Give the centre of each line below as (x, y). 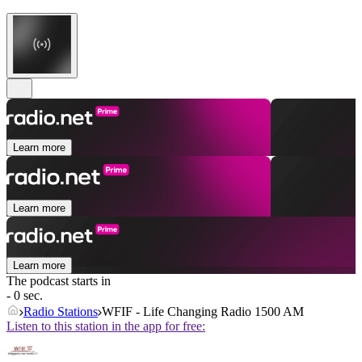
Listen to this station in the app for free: (106, 326)
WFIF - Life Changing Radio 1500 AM (203, 312)
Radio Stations (61, 312)
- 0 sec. (25, 296)
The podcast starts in (59, 281)
